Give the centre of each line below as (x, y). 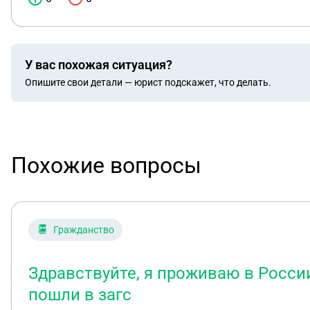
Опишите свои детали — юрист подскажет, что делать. (148, 82)
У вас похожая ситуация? (99, 64)
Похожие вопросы (106, 165)
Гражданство (84, 230)
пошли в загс (80, 295)
